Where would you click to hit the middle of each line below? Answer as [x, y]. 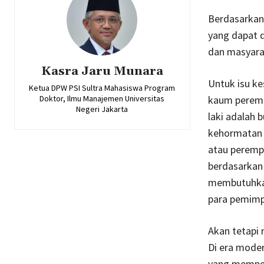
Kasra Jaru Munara [102, 72]
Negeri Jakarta [102, 109]
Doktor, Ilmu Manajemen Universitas [102, 99]
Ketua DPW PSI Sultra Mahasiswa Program [102, 88]
